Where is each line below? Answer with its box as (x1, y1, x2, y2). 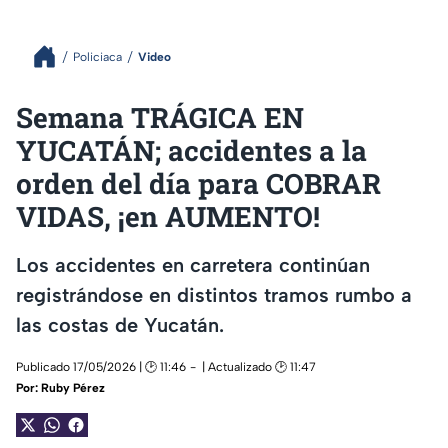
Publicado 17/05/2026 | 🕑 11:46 (16, 360, 186, 375)
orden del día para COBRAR (16, 165, 381, 202)
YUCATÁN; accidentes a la (16, 132, 367, 169)
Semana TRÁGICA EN (16, 99, 304, 136)
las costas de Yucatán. (16, 312, 224, 337)
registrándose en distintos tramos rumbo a (16, 282, 412, 307)
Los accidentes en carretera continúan (16, 252, 370, 277)
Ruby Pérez (41, 381, 105, 396)
